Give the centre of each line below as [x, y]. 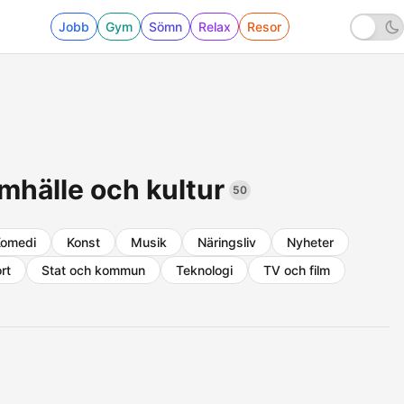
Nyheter [310, 242]
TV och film [297, 270]
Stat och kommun [93, 270]
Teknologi [204, 270]
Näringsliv [227, 242]
